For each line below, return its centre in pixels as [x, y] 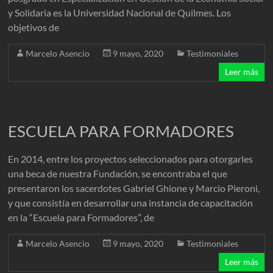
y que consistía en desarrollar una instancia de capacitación [131, 203]
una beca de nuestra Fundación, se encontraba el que [118, 173]
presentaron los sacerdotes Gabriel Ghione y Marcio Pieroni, [134, 188]
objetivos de [34, 27]
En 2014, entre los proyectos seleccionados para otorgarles [131, 159]
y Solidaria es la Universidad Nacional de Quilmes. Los [120, 12]
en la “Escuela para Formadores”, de [81, 217]
